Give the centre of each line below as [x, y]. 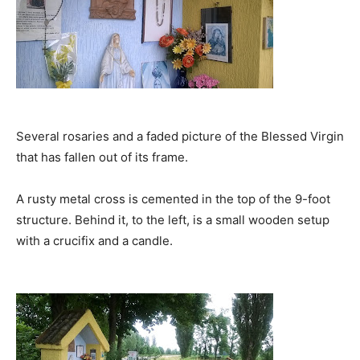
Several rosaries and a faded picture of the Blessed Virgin [180, 137]
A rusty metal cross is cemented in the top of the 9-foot [173, 199]
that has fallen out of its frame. [102, 157]
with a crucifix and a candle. [94, 241]
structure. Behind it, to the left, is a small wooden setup [173, 220]
